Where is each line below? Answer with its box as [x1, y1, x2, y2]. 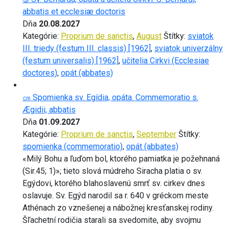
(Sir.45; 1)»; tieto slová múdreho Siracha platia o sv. [22, 166, 202, 176]
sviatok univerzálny [154, 43, 223, 53]
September [136, 129, 176, 139]
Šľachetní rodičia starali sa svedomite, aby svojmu [22, 215, 201, 225]
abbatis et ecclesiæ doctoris [22, 6, 125, 16]
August [136, 31, 162, 41]
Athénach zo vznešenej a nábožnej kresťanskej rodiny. [22, 202, 214, 213]
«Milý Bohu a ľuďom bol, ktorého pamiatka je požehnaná [22, 153, 220, 164]
